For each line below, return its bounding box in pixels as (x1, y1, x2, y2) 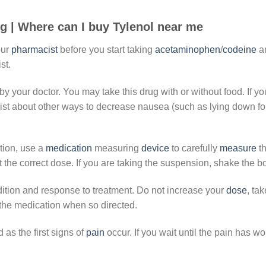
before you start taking (58, 44, 155, 55)
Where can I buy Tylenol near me (18, 20, 203, 33)
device (141, 143, 169, 154)
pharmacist (11, 44, 58, 55)
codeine (223, 44, 256, 55)
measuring (92, 143, 141, 154)
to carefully (169, 143, 220, 154)
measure (220, 143, 256, 154)
